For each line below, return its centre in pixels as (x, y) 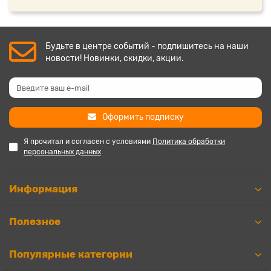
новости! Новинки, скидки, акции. (115, 58)
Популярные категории (71, 254)
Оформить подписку (143, 117)
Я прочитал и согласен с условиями (88, 142)
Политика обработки (189, 142)
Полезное (35, 221)
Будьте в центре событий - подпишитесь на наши (147, 46)
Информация (43, 189)
